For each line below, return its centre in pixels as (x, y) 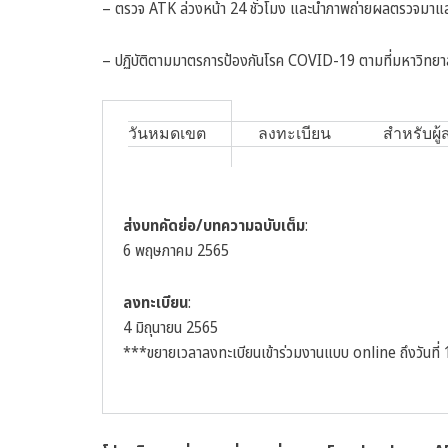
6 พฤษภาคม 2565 (176, 251)
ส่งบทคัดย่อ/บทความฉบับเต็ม (214, 226)
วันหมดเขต (167, 134)
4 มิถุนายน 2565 (170, 327)
